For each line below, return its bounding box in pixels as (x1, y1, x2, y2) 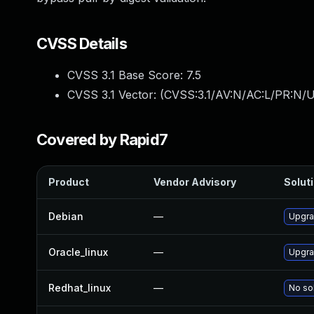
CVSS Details (36, 34, 127, 53)
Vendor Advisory (153, 176, 236, 188)
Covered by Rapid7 (36, 130, 168, 149)
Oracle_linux (48, 246, 108, 258)
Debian (48, 210, 83, 222)
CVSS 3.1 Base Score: (67, 68, 186, 82)
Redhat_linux (48, 282, 111, 294)
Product (48, 176, 89, 188)
